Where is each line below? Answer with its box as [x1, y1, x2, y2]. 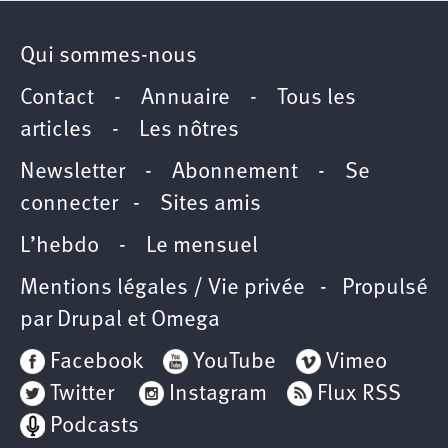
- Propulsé [305, 276, 428, 300]
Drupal [57, 308, 122, 332]
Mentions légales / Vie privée [20, 276, 305, 300]
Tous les [277, 86, 356, 110]
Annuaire [141, 86, 230, 110]
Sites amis [160, 192, 261, 216]
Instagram [169, 382, 267, 406]
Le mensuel [146, 234, 258, 258]
